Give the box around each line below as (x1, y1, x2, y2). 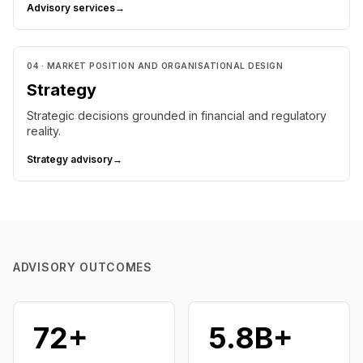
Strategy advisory (27, 153, 113, 165)
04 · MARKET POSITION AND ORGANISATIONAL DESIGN (27, 61, 283, 70)
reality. (27, 124, 61, 138)
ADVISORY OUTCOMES (13, 260, 152, 274)
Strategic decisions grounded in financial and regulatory (27, 109, 327, 122)
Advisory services (27, 2, 115, 14)
